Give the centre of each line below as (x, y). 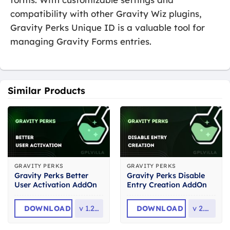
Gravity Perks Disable (166, 176)
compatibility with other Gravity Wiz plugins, (106, 13)
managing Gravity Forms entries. (81, 41)
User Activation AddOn (55, 185)
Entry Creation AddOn (167, 185)
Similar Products (46, 90)
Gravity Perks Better (51, 176)
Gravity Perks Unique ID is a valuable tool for (108, 27)
